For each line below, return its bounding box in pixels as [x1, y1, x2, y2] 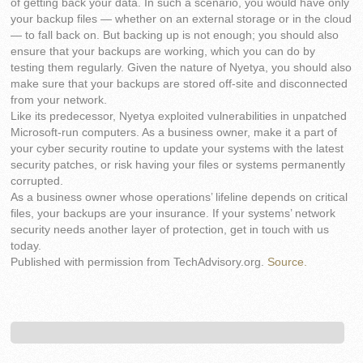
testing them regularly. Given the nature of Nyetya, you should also [11, 61, 352, 74]
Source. [267, 255, 308, 268]
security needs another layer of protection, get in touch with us [11, 223, 330, 236]
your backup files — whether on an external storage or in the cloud [11, 12, 352, 25]
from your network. [11, 93, 108, 106]
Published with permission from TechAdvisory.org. [11, 255, 268, 268]
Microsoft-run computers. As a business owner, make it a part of [11, 126, 338, 139]
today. [11, 239, 42, 252]
